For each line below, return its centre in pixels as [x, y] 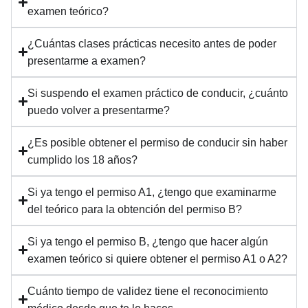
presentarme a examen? [87, 60]
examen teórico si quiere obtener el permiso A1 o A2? [158, 258]
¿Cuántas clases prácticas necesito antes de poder [152, 43]
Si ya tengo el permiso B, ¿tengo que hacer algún [148, 241]
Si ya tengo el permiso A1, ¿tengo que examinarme [152, 192]
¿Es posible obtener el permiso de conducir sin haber [158, 142]
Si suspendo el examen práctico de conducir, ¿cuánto [158, 93]
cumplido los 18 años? [83, 159]
